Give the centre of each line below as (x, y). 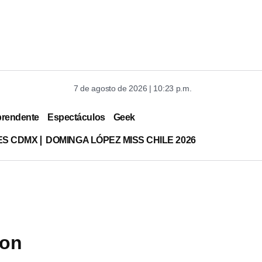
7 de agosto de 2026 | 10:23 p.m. (133, 88)
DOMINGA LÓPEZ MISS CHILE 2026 (121, 140)
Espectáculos (76, 117)
